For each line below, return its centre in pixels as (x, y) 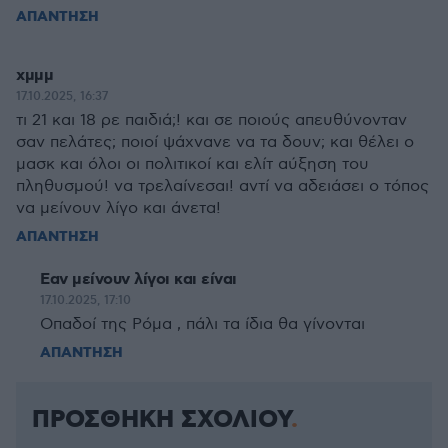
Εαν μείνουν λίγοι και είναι (138, 279)
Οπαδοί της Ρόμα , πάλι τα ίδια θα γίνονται (202, 324)
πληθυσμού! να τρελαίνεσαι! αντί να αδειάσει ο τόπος (222, 186)
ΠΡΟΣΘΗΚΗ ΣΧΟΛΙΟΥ (161, 420)
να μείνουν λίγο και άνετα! (118, 208)
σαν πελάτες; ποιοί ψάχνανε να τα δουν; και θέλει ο (215, 142)
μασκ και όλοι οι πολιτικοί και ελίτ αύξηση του (192, 164)
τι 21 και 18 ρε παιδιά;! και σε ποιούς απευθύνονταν (211, 120)
